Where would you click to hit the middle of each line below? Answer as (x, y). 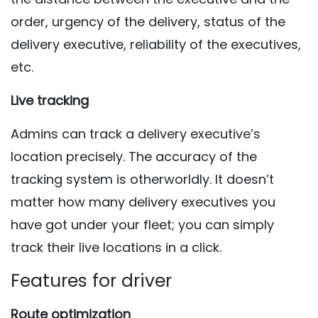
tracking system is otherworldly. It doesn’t (142, 179)
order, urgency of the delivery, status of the (148, 22)
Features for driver (91, 281)
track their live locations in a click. (116, 247)
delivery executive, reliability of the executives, (156, 44)
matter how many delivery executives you (143, 202)
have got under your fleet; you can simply (142, 225)
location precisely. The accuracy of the (134, 157)
